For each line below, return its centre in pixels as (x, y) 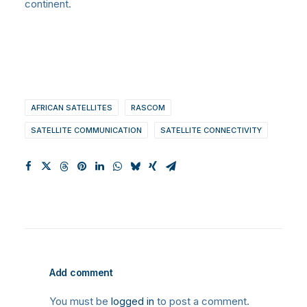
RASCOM (148, 107)
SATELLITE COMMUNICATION (86, 130)
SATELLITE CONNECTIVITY (211, 130)
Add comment (81, 272)
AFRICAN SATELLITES (72, 107)
